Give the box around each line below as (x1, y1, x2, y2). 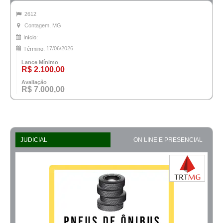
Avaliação (21, 79, 47, 85)
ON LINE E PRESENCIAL (133, 136, 203, 143)
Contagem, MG (24, 22, 61, 28)
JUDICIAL (20, 136, 47, 143)
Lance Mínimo (21, 59, 58, 65)
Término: (23, 45, 45, 52)
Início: (23, 34, 38, 40)
